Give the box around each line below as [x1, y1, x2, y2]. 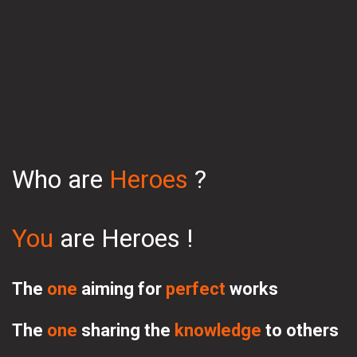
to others [261, 320, 343, 340]
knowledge [175, 320, 261, 340]
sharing [81, 320, 144, 340]
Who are [12, 164, 109, 194]
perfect [166, 279, 229, 299]
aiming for [81, 279, 166, 299]
